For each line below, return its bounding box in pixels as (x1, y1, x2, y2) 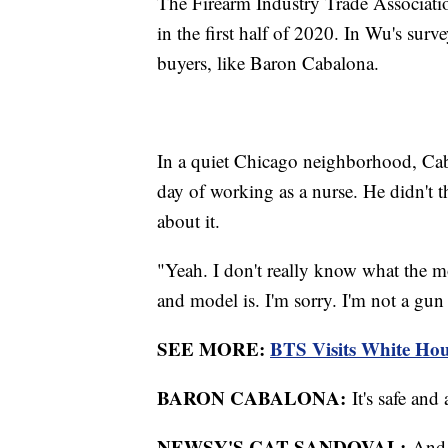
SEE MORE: (157, 334, 270, 362)
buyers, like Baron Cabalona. (157, 49, 391, 75)
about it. (157, 207, 232, 233)
